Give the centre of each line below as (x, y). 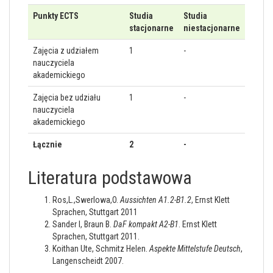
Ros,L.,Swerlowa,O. (86, 200)
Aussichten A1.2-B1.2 (156, 200)
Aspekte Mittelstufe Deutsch (195, 249)
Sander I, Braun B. (83, 224)
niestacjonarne (212, 28)
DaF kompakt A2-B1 (146, 224)
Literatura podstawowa (110, 178)
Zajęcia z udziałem (66, 51)
